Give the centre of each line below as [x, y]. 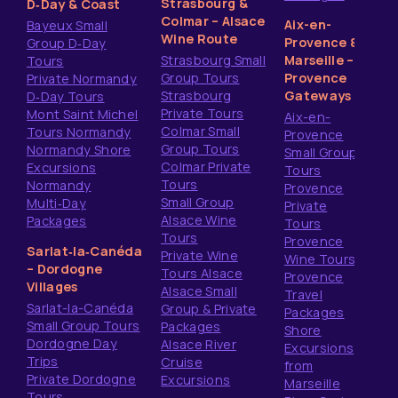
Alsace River [199, 344]
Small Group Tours [84, 326]
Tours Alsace [202, 273]
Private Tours [203, 113]
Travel [303, 295]
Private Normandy [82, 79]
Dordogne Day [72, 343]
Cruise [182, 362]
